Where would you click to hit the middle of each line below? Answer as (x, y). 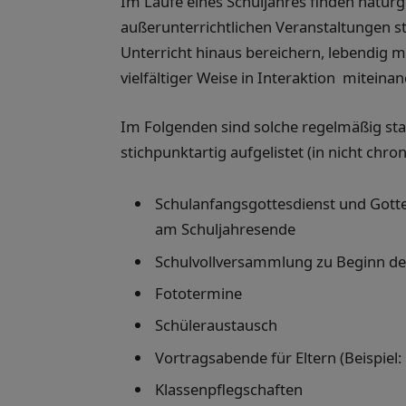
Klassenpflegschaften (229, 389)
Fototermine (198, 293)
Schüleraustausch (216, 325)
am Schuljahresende (225, 229)
